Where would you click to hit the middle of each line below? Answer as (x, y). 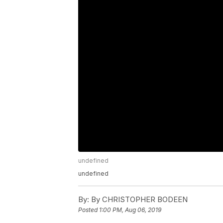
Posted (89, 210)
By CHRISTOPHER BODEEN (138, 200)
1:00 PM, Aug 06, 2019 (130, 210)
